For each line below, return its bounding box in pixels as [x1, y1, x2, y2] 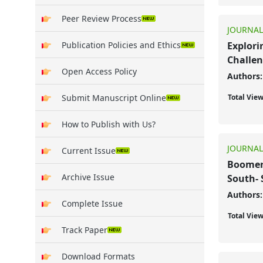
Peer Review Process [62, 12, 141, 24]
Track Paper [62, 224, 107, 235]
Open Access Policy [62, 65, 137, 77]
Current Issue [62, 144, 116, 156]
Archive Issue [62, 171, 114, 183]
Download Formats [62, 250, 135, 262]
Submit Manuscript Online [62, 92, 166, 103]
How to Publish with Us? [62, 118, 156, 130]
